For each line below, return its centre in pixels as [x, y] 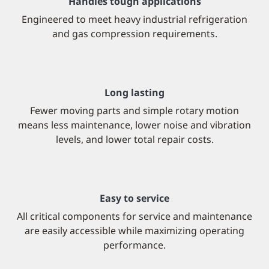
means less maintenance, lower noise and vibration [134, 125]
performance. [134, 245]
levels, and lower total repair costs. [134, 139]
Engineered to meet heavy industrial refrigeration [134, 19]
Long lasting [134, 92]
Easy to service [134, 198]
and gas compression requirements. [134, 34]
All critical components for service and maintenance [134, 216]
